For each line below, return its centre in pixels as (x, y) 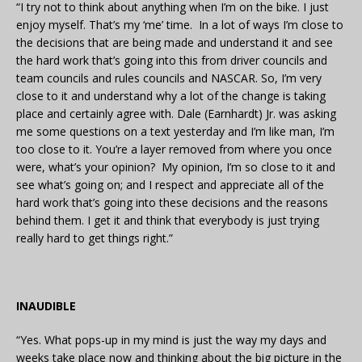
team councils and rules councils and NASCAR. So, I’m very (169, 78)
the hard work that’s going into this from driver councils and (172, 61)
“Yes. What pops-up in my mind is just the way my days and (171, 340)
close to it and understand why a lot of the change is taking (171, 96)
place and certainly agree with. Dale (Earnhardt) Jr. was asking (176, 114)
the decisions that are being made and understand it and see (175, 43)
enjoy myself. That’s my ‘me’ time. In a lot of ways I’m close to (180, 25)
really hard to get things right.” (95, 238)
